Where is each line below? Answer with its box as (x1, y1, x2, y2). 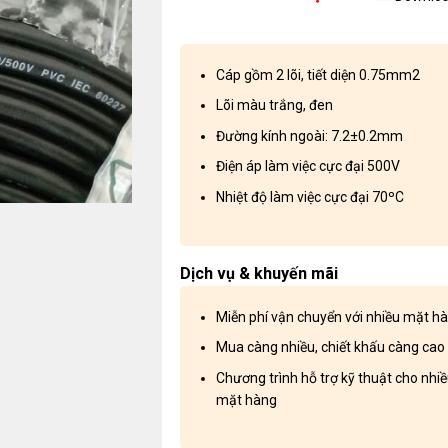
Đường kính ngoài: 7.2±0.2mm (215, 127, 403, 144)
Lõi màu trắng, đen (215, 97, 333, 114)
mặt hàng (215, 391, 277, 408)
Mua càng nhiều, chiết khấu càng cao (215, 339, 445, 356)
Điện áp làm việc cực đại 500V (215, 158, 400, 175)
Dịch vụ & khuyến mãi (179, 263, 338, 283)
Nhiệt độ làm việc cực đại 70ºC (215, 188, 404, 205)
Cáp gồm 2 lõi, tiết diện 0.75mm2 (215, 66, 420, 83)
